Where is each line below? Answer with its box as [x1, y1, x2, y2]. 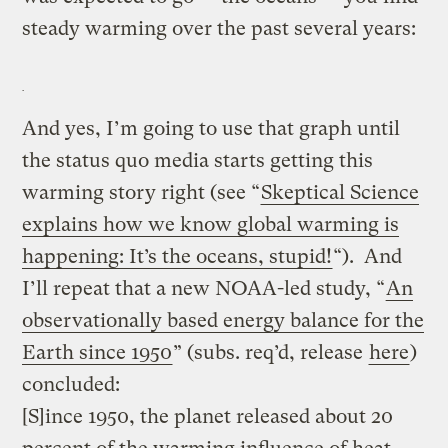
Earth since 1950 [22, 340, 173, 364]
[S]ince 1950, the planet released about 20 [22, 404, 394, 428]
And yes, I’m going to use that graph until [22, 116, 401, 140]
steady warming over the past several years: [22, 16, 417, 40]
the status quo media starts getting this [22, 148, 374, 172]
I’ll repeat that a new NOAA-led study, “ [22, 276, 386, 300]
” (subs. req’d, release [173, 340, 369, 364]
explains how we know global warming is [22, 212, 400, 236]
